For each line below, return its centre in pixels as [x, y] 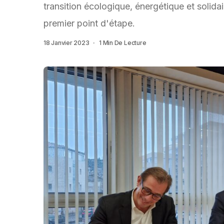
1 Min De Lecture [123, 43]
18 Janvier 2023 [66, 43]
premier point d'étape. [89, 23]
